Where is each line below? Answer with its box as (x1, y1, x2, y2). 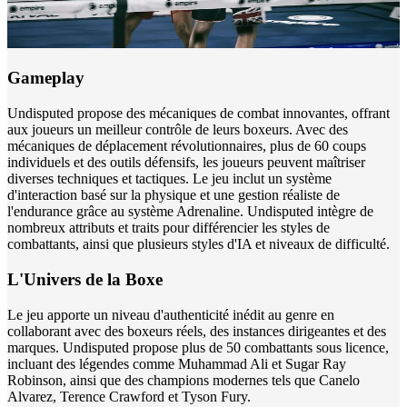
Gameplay (7, 68, 84, 88)
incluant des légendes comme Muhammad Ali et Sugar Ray (7, 355, 346, 372)
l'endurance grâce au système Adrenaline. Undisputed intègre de (7, 203, 373, 220)
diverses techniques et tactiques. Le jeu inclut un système (7, 171, 332, 187)
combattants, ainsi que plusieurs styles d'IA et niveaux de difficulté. (7, 236, 390, 253)
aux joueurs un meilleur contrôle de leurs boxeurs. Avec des (7, 122, 348, 138)
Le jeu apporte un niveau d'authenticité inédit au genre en (7, 306, 334, 323)
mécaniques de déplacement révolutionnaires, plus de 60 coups (7, 138, 366, 154)
